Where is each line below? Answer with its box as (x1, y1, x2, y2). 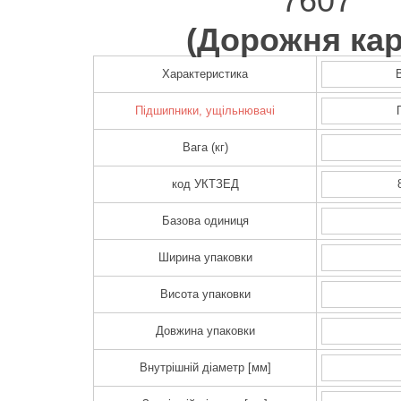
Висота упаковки (159, 287, 251, 302)
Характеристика (162, 67, 248, 81)
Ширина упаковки (158, 251, 252, 265)
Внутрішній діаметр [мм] (139, 361, 271, 375)
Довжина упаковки (155, 324, 255, 338)
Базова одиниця (161, 214, 249, 228)
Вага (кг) (182, 141, 228, 155)
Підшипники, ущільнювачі (135, 104, 275, 118)
